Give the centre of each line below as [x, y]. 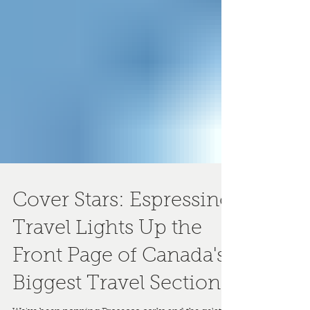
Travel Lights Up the [107, 266]
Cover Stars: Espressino [122, 238]
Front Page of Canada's [119, 294]
